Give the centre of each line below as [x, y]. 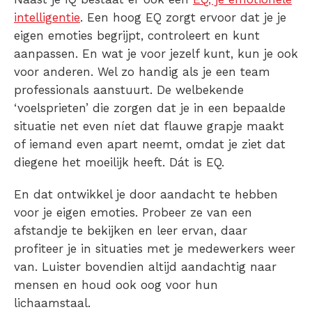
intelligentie [47, 17]
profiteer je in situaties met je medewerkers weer [155, 248]
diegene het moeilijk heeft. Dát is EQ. [119, 162]
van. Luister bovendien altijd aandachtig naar [145, 266]
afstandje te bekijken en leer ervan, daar [131, 230]
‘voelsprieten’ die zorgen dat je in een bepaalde [150, 108]
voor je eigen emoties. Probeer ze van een [133, 212]
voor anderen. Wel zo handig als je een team [142, 71]
